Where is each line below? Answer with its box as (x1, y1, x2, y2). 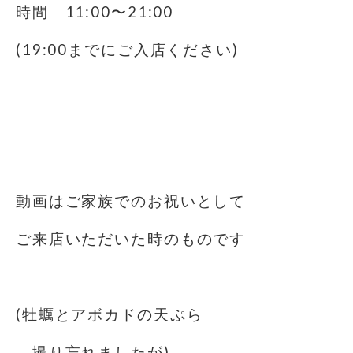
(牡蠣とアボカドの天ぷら (16, 306, 203, 323)
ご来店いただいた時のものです (16, 230, 247, 247)
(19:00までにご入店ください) (16, 41, 239, 58)
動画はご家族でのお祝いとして (16, 192, 247, 210)
